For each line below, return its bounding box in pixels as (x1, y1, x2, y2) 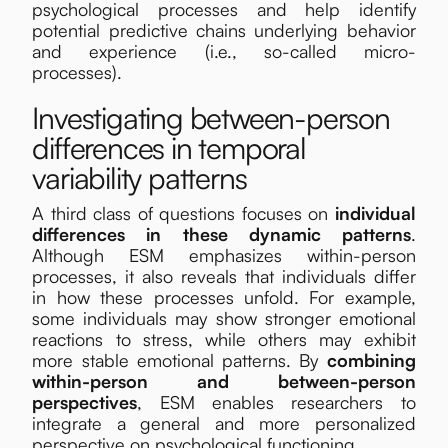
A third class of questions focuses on (32, 201, 335, 224)
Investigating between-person (32, 98, 390, 136)
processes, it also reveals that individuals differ (32, 264, 416, 287)
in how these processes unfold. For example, (32, 285, 416, 308)
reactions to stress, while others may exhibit (32, 327, 416, 350)
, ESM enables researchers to (137, 390, 416, 413)
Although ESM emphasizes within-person (32, 243, 416, 266)
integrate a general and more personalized (32, 411, 416, 434)
